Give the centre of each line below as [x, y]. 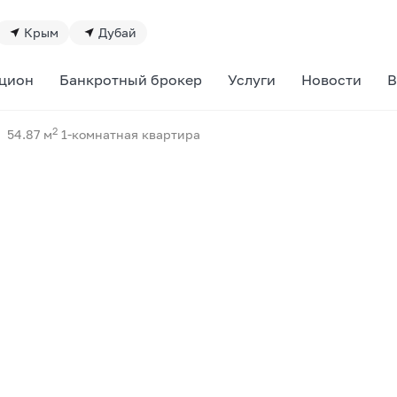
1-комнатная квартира [129, 134]
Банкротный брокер [130, 80]
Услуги [251, 80]
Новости [332, 80]
